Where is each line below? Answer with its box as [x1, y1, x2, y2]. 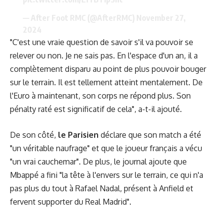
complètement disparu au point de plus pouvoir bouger [10, 63, 206, 74]
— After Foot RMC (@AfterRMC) [22, 12, 136, 23]
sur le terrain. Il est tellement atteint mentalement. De [10, 77, 203, 87]
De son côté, [10, 130, 58, 140]
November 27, [136, 12, 186, 23]
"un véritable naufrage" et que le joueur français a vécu [10, 143, 202, 154]
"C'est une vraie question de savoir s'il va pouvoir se [10, 37, 193, 47]
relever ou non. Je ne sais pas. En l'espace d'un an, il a [10, 50, 198, 60]
